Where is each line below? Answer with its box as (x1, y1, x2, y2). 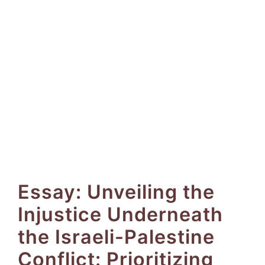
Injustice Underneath (18, 203, 223, 226)
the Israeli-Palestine (18, 225, 215, 248)
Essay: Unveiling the (18, 180, 215, 203)
